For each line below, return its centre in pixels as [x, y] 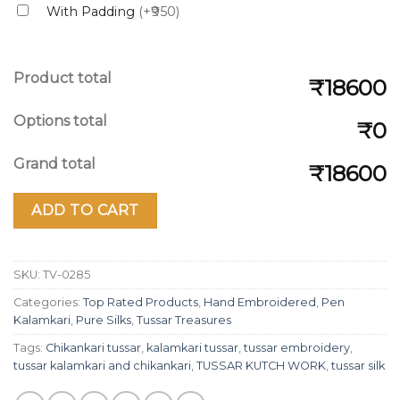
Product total [62, 78]
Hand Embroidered [260, 303]
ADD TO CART [85, 210]
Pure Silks [104, 321]
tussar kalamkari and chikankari [102, 366]
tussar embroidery [297, 348]
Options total [60, 121]
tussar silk [358, 366]
